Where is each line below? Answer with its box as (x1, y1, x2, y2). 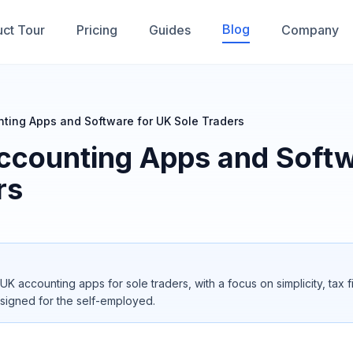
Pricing (76, 22, 117, 38)
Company (281, 22, 339, 38)
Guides (149, 22, 191, 38)
